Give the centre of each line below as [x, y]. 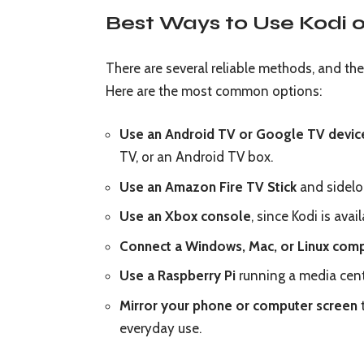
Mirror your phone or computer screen [238, 305]
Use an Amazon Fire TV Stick [208, 186]
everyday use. [160, 328]
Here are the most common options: [214, 91]
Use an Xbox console [185, 217]
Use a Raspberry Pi [178, 276]
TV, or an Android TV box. [196, 157]
